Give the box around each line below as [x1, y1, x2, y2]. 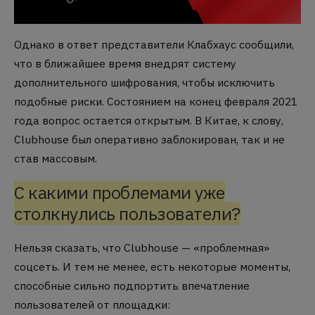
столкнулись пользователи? [14, 201, 240, 225]
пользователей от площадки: [14, 297, 170, 311]
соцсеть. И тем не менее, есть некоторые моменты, [14, 259, 290, 274]
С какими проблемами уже [14, 180, 225, 204]
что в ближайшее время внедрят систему [14, 56, 236, 70]
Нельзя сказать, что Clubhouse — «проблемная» [14, 240, 269, 255]
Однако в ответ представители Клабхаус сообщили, [14, 37, 294, 51]
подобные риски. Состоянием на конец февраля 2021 [14, 94, 297, 108]
